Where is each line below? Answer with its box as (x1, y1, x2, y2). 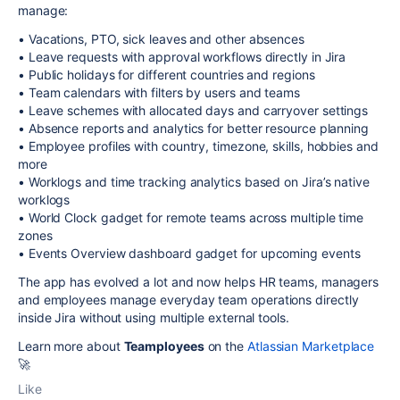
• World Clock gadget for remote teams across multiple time (18, 209, 364, 225)
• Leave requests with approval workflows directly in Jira (18, 48, 346, 64)
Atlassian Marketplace (246, 337, 375, 354)
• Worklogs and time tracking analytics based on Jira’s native (18, 173, 370, 189)
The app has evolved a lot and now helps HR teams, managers (18, 273, 379, 289)
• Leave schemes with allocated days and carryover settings (18, 102, 369, 118)
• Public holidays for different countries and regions (18, 66, 315, 82)
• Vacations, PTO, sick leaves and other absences (18, 30, 304, 46)
